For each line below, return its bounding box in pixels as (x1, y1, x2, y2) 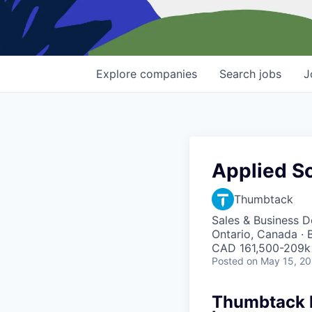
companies (140, 67, 197, 81)
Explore (96, 67, 140, 81)
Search (219, 67, 259, 81)
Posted (212, 255, 244, 267)
